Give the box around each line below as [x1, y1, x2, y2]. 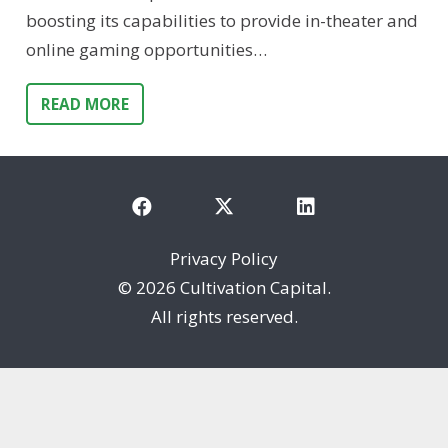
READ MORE [40, 94, 129, 115]
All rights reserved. [150, 304, 298, 328]
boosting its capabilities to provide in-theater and [25, 9, 418, 33]
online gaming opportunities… [25, 38, 267, 62]
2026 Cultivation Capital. [135, 275, 331, 299]
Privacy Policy [170, 246, 278, 270]
